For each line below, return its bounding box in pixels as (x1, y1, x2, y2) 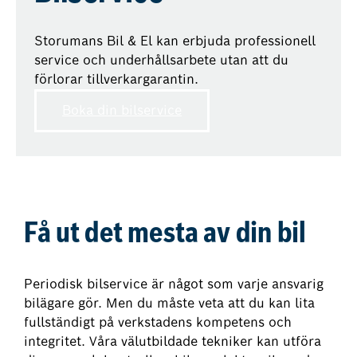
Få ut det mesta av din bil (24, 221, 307, 250)
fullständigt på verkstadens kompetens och (24, 314, 292, 331)
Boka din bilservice (62, 102, 182, 120)
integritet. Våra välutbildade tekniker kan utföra (24, 333, 322, 351)
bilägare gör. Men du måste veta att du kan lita (24, 295, 316, 312)
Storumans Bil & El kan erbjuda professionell (33, 33, 316, 50)
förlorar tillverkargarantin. (33, 71, 198, 88)
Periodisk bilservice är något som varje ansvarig (24, 276, 324, 293)
